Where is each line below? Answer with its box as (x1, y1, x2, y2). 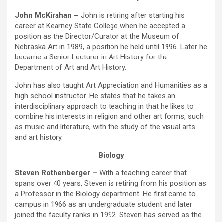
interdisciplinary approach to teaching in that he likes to (15, 102, 194, 111)
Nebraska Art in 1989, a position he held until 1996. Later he (15, 42, 207, 51)
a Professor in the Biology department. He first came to (15, 189, 196, 198)
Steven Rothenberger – (15, 168, 97, 177)
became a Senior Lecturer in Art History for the (15, 53, 168, 61)
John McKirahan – (15, 11, 79, 20)
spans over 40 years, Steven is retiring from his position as (15, 179, 206, 188)
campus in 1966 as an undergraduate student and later (15, 200, 192, 209)
